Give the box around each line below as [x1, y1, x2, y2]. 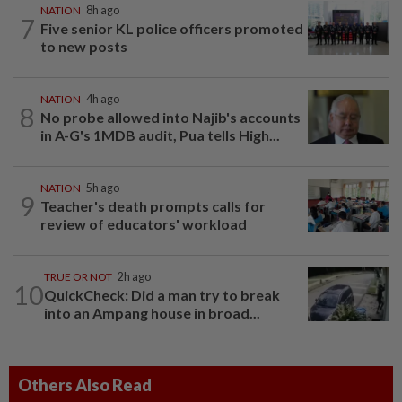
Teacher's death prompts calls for [40, 197, 266, 215]
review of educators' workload [40, 215, 247, 233]
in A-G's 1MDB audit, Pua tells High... [40, 127, 280, 144]
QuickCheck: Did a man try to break [44, 286, 280, 304]
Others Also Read [18, 375, 152, 396]
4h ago [86, 92, 119, 107]
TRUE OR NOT [44, 270, 112, 284]
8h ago [86, 4, 119, 18]
